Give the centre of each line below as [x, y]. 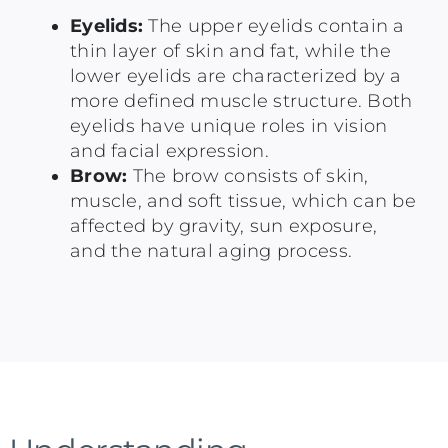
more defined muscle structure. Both [241, 101]
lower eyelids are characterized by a [235, 76]
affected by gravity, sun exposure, [223, 226]
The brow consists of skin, [248, 176]
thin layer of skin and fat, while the [230, 51]
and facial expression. [169, 151]
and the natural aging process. [211, 251]
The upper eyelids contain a [274, 26]
